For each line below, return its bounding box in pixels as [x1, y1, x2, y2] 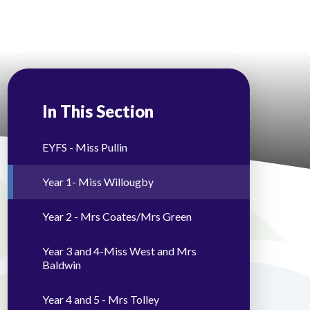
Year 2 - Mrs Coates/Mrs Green [42, 210, 192, 224]
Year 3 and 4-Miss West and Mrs [42, 244, 197, 258]
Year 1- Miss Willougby [42, 175, 154, 189]
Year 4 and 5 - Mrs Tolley [42, 293, 159, 307]
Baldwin [42, 258, 81, 272]
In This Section [42, 101, 154, 122]
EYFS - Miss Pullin [42, 140, 127, 154]
